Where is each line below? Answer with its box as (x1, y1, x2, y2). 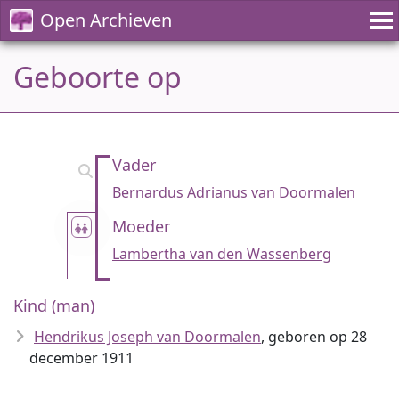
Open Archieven (40, 8, 172, 32)
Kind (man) (13, 295, 94, 316)
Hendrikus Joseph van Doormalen (34, 327, 261, 346)
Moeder (112, 216, 170, 237)
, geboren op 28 (261, 327, 367, 346)
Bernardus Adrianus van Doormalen (112, 183, 355, 202)
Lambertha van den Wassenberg (112, 244, 331, 264)
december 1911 (29, 348, 134, 368)
